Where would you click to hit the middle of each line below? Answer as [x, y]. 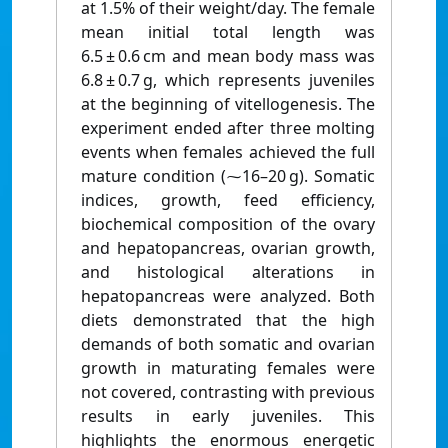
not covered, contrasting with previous [228, 392]
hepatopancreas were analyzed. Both [228, 296]
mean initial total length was [228, 32]
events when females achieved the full [228, 152]
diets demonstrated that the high [228, 320]
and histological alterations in [228, 272]
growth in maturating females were [228, 368]
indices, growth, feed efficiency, [228, 200]
